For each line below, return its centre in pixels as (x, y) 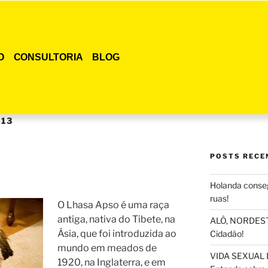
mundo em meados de (107, 248)
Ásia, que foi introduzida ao (117, 233)
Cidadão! (226, 233)
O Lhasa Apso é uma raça (113, 205)
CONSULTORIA (48, 57)
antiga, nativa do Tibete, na (116, 219)
